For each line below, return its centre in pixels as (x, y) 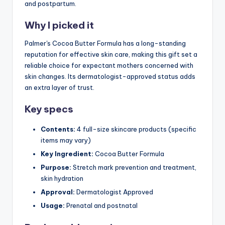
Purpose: (56, 167)
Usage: (53, 206)
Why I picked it (59, 25)
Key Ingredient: (67, 154)
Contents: (58, 129)
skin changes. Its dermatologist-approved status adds (110, 76)
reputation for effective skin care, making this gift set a (111, 54)
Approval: (58, 192)
